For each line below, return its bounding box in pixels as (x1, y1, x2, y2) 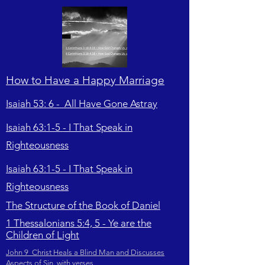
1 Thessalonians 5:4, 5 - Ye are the (6, 217, 151, 229)
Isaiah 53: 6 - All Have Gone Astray (6, 98, 157, 109)
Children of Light (6, 229, 79, 241)
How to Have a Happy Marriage (6, 73, 164, 87)
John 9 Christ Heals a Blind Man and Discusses (6, 248, 164, 257)
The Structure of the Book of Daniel (6, 199, 160, 211)
